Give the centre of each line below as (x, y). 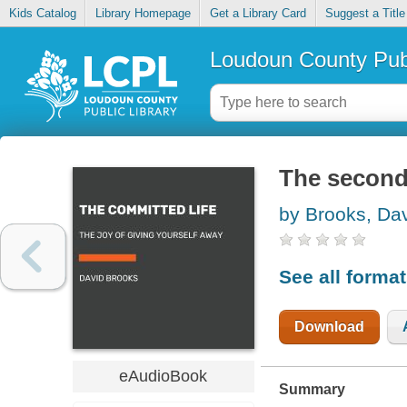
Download (329, 326)
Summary (312, 389)
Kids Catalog (42, 14)
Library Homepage (143, 14)
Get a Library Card (258, 14)
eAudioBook (164, 376)
